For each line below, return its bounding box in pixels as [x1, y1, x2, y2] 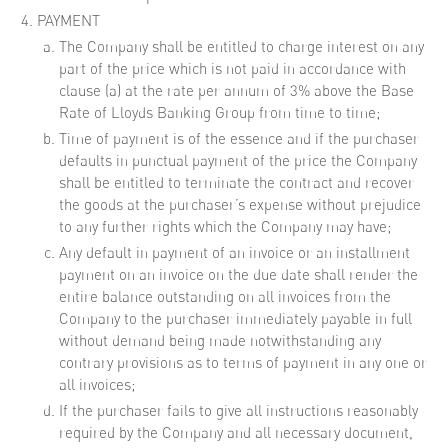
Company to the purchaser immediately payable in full [59, 309, 412, 328]
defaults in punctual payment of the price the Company [59, 151, 417, 170]
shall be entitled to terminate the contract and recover [59, 173, 414, 192]
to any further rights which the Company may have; [59, 217, 391, 236]
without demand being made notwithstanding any [59, 331, 381, 350]
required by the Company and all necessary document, [59, 423, 413, 442]
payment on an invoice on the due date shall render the [59, 265, 418, 284]
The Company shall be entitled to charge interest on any [59, 37, 424, 56]
